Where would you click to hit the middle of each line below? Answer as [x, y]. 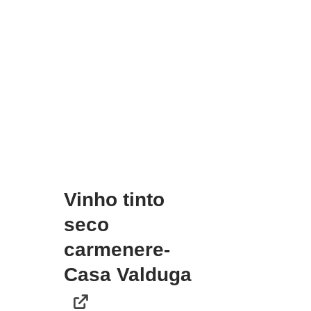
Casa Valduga [128, 274]
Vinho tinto [115, 199]
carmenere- [117, 249]
